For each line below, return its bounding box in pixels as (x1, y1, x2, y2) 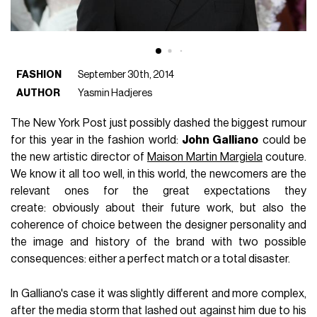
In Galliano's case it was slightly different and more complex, (11, 287, 306, 299)
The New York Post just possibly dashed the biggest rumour (11, 117, 306, 129)
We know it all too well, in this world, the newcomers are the (11, 168, 306, 180)
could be (258, 134, 306, 146)
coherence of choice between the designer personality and (11, 219, 306, 231)
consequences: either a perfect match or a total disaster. (11, 253, 291, 265)
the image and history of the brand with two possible (11, 236, 306, 248)
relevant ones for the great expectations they (11, 185, 306, 197)
